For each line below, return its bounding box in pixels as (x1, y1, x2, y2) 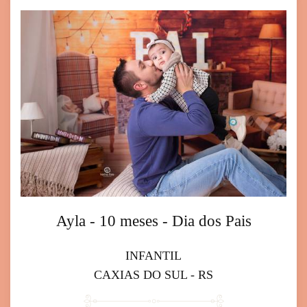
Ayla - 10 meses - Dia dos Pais (56, 212, 251, 230)
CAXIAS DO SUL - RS (94, 267, 213, 282)
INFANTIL (125, 248, 182, 262)
